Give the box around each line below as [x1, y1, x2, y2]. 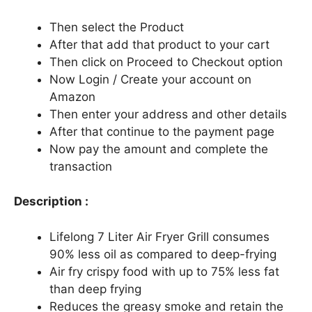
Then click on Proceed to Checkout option [49, 54, 283, 69]
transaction [49, 159, 112, 173]
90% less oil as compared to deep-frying [49, 247, 276, 261]
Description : [14, 194, 88, 208]
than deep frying [49, 281, 141, 296]
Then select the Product [49, 19, 184, 34]
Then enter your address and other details [49, 107, 287, 121]
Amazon [49, 89, 95, 104]
